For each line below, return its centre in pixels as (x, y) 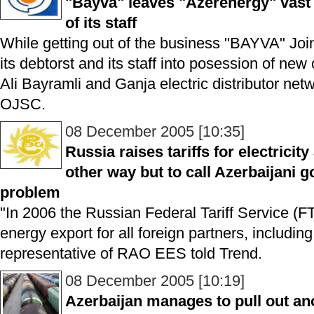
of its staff (101, 23)
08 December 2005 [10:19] (155, 281)
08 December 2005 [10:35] (155, 131)
